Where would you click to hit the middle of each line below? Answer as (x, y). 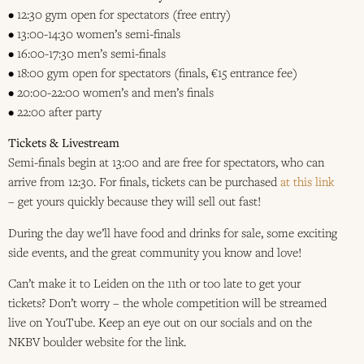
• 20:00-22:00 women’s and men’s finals (111, 91)
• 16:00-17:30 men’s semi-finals (87, 52)
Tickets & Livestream (64, 143)
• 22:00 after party (55, 111)
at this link (307, 182)
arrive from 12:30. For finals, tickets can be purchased (144, 182)
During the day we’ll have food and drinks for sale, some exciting (173, 232)
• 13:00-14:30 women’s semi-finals (94, 33)
